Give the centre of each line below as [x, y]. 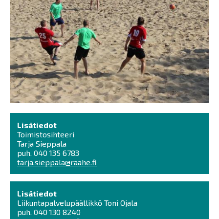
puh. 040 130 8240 [50, 212]
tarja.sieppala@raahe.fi [57, 162]
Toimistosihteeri [47, 134]
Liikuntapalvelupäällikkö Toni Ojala [78, 202]
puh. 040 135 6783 [49, 153]
